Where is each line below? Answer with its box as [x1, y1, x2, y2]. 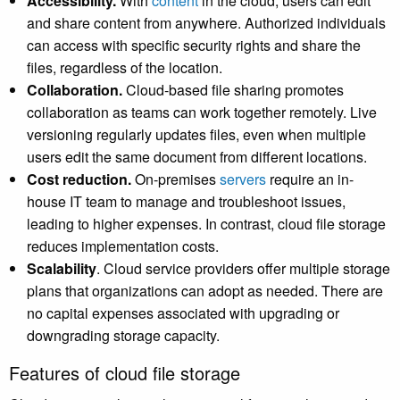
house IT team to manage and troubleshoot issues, [27, 191, 346, 212]
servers [220, 169, 266, 190]
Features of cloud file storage [9, 360, 240, 387]
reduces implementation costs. [27, 236, 222, 257]
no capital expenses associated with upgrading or [27, 303, 339, 324]
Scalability [27, 258, 96, 279]
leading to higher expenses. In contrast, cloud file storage [27, 213, 386, 235]
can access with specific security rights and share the [27, 35, 361, 56]
